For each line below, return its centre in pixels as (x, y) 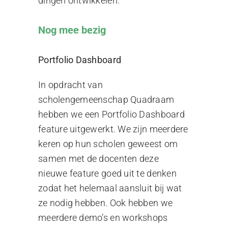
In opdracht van (70, 85)
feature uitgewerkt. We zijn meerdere (113, 129)
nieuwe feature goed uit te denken (107, 174)
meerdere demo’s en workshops (103, 218)
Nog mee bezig (72, 30)
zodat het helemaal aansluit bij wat (110, 188)
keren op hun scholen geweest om (108, 144)
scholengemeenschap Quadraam (106, 100)
